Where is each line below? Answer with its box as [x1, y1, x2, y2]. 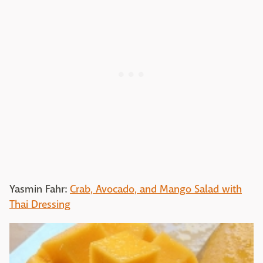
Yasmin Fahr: [9, 182, 70, 196]
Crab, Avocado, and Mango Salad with [70, 182, 242, 196]
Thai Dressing [9, 197, 70, 211]
